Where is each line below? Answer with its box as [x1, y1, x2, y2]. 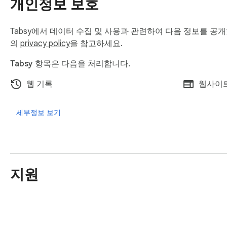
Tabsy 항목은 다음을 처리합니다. [10, 59, 130, 69]
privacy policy [20, 39, 70, 49]
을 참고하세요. [70, 39, 123, 49]
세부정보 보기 [16, 108, 61, 118]
